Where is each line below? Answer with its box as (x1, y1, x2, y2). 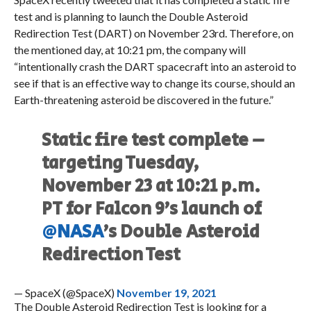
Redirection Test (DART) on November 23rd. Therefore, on (13, 26, 294, 40)
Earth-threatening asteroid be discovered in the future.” (13, 93, 276, 107)
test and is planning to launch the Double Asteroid (13, 10, 248, 24)
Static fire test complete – (42, 128, 265, 154)
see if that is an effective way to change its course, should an (13, 76, 295, 90)
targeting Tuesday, (42, 151, 200, 177)
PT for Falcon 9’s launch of (42, 196, 262, 223)
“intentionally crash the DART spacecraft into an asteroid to (13, 60, 296, 74)
